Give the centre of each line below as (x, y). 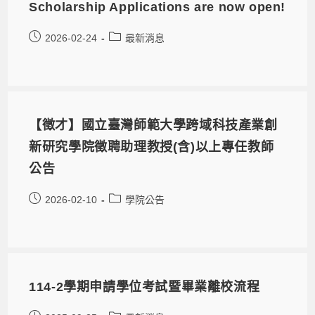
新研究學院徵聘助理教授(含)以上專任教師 (152, 147)
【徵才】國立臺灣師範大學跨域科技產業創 (153, 126)
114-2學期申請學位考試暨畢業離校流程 (144, 287)
